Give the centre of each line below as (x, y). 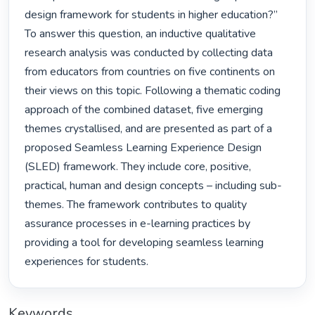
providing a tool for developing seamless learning (144, 243)
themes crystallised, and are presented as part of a (149, 129)
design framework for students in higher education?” (152, 15)
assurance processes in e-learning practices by (138, 224)
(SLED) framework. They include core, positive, (138, 167)
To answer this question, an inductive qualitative (141, 34)
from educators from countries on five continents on (150, 72)
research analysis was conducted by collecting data (149, 53)
